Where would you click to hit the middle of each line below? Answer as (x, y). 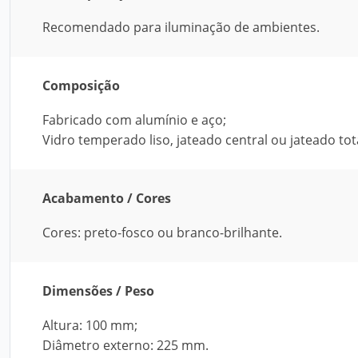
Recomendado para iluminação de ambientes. (181, 27)
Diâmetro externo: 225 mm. (125, 345)
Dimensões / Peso (98, 291)
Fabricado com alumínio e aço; (134, 120)
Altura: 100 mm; (90, 325)
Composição (81, 86)
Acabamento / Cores (107, 198)
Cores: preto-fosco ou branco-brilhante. (162, 233)
